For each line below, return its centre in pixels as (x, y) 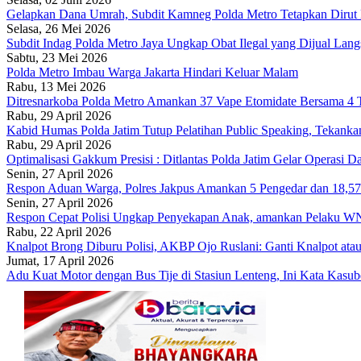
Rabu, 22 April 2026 (59, 231)
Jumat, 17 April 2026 (60, 260)
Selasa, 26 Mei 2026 (58, 28)
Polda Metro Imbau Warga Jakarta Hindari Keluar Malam (152, 72)
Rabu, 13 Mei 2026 (56, 86)
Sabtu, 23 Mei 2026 (57, 57)
